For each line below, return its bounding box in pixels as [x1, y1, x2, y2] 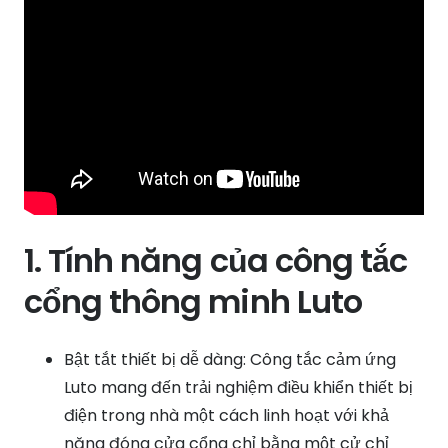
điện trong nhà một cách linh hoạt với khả [64, 404, 389, 427]
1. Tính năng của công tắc [24, 238, 408, 283]
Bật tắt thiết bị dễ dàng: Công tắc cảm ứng [64, 348, 396, 371]
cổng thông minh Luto [24, 279, 362, 324]
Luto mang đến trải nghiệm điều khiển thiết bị [64, 376, 413, 399]
